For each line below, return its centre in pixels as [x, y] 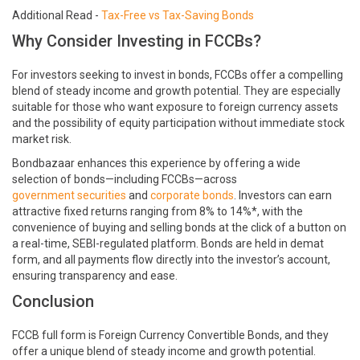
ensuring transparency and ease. [95, 276]
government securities [69, 195]
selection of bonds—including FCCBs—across [125, 179]
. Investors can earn [283, 195]
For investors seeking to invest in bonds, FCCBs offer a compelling [178, 75]
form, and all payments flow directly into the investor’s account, [171, 260]
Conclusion [53, 301]
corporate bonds [192, 195]
